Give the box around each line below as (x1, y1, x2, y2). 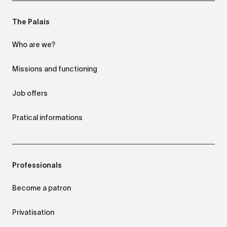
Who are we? (12, 40, 55, 49)
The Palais (12, 17, 50, 26)
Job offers (12, 89, 48, 97)
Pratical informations (12, 113, 83, 122)
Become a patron (12, 183, 71, 192)
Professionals (12, 161, 62, 169)
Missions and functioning (12, 64, 97, 73)
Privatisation (12, 208, 54, 216)
